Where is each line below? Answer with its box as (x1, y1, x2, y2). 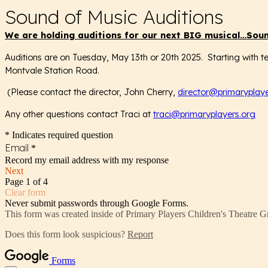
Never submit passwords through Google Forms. (5, 197, 188, 208)
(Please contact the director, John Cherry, (5, 86, 178, 98)
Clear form (5, 187, 45, 197)
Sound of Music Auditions (5, 5, 229, 29)
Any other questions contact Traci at (5, 108, 153, 120)
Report (127, 229, 153, 239)
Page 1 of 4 (5, 176, 48, 187)
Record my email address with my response (5, 154, 169, 165)
